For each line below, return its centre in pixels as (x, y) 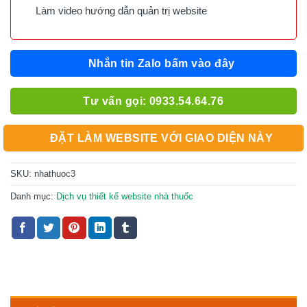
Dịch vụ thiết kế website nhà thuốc (125, 196)
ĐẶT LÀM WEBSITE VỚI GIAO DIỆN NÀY (161, 138)
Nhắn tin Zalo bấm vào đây (161, 64)
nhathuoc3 (55, 173)
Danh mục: (33, 196)
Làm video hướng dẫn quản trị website (119, 10)
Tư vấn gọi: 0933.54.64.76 (153, 101)
